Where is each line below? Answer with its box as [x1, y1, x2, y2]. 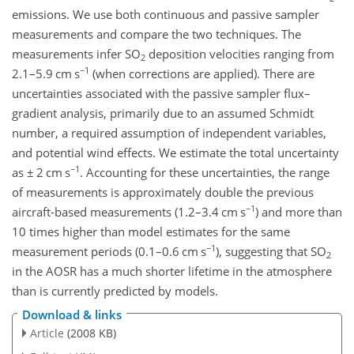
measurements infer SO [12, 45, 141, 62]
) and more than [255, 203, 342, 220]
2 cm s [34, 164, 70, 180]
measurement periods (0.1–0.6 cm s [12, 243, 206, 259]
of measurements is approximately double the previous [12, 183, 314, 200]
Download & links [22, 307, 122, 323]
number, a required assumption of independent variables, [12, 124, 326, 141]
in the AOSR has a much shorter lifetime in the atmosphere [12, 262, 332, 279]
